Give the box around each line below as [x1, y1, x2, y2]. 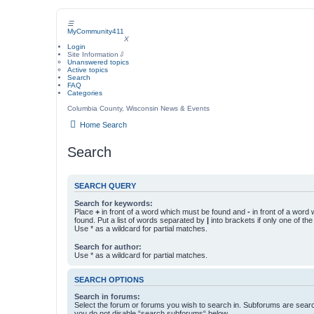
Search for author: [74, 242, 142, 251]
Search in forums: [74, 292, 140, 301]
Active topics [67, 66, 108, 74]
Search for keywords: [74, 198, 153, 207]
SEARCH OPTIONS [74, 275, 144, 284]
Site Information [67, 50, 118, 58]
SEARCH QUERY [74, 182, 136, 191]
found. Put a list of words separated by [74, 215, 207, 224]
